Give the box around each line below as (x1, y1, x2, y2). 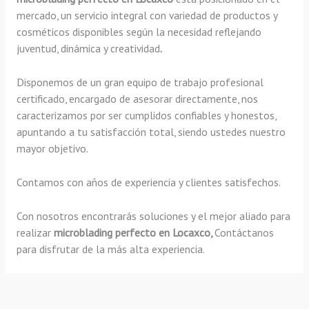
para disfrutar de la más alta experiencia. (16, 241, 205, 256)
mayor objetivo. (16, 141, 88, 155)
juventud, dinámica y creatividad (16, 41, 160, 56)
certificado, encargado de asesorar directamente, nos (16, 91, 258, 106)
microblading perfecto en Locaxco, (53, 225, 215, 239)
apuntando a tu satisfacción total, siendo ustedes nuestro (16, 124, 286, 139)
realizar (16, 225, 54, 239)
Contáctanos (214, 225, 274, 239)
